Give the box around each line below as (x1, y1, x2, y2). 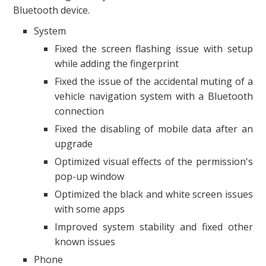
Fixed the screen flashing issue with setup (55, 42, 253, 55)
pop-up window (55, 169, 125, 183)
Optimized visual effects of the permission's (55, 154, 253, 168)
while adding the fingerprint (55, 56, 179, 70)
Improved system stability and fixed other (55, 220, 253, 233)
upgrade (55, 137, 93, 150)
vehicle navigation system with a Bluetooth (55, 89, 253, 103)
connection (55, 104, 104, 118)
